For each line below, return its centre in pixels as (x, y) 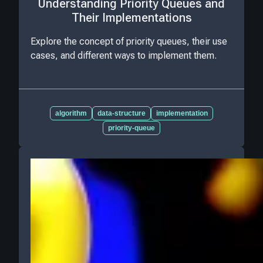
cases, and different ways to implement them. (124, 55)
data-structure (122, 113)
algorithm (71, 113)
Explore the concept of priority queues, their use (129, 41)
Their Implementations (131, 18)
